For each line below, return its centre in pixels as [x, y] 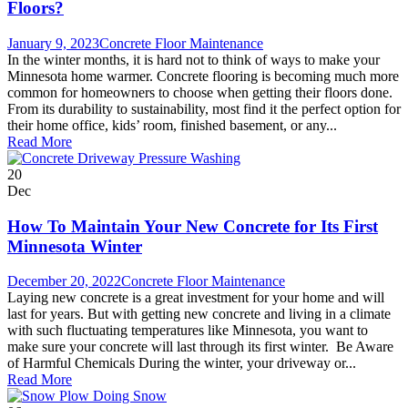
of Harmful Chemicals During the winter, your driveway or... [182, 363]
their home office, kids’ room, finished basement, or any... [172, 125]
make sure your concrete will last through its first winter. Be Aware [200, 347]
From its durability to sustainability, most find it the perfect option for [204, 108]
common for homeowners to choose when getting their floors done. [200, 92]
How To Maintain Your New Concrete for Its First [193, 226]
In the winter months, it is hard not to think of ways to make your [194, 59]
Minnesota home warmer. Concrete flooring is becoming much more [203, 76]
